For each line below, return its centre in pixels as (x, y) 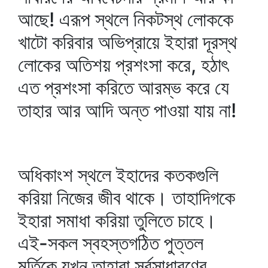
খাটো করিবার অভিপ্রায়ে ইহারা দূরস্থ (127, 42)
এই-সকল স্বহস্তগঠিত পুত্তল (111, 243)
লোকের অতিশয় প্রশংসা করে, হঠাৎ (123, 65)
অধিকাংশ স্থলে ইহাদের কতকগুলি (118, 175)
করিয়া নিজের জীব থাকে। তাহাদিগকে (127, 198)
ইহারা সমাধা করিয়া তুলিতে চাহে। (117, 220)
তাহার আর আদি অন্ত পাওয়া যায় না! (127, 110)
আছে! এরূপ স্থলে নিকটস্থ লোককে (126, 19)
